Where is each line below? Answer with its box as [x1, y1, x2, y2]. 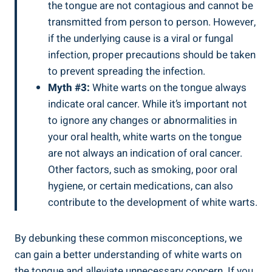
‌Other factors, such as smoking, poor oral [48, 162, 237, 178]
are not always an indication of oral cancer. [48, 146, 242, 161]
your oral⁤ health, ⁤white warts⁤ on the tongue [48, 129, 242, 145]
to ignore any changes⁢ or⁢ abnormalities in [48, 113, 237, 129]
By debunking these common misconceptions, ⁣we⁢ [15, 231, 242, 246]
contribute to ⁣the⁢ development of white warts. [48, 195, 257, 211]
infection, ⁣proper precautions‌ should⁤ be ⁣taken [48, 47, 256, 63]
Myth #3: [48, 80, 90, 96]
